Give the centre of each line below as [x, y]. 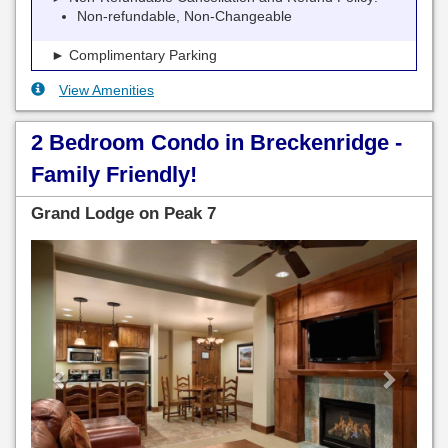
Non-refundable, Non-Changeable [184, 16]
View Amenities [106, 90]
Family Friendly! [114, 175]
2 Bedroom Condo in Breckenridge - [216, 143]
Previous [97, 253]
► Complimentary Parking [127, 55]
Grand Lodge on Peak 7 [123, 214]
